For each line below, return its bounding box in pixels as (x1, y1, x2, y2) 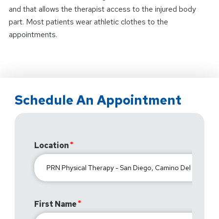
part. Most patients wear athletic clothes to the (8, 16, 168, 27)
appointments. (8, 29, 57, 40)
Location (34, 140, 69, 151)
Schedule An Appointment (15, 91, 181, 109)
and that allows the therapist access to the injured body (8, 3, 196, 14)
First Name (34, 198, 77, 209)
